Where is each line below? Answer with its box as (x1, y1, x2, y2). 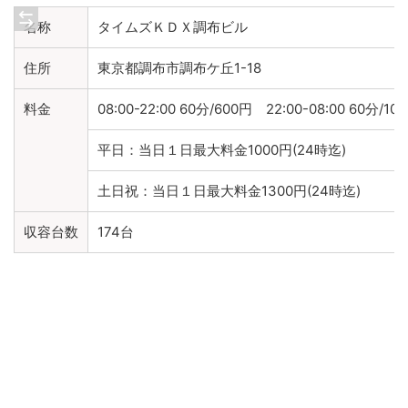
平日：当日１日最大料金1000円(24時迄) (97, 141, 346, 159)
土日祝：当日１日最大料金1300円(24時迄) (97, 182, 361, 200)
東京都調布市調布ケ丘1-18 (97, 59, 261, 77)
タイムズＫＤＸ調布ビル (97, 18, 248, 36)
